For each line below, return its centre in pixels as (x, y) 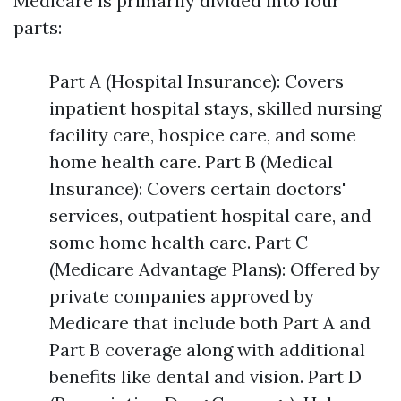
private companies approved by (182, 296)
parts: (38, 27)
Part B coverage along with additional (207, 350)
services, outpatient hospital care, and (210, 215)
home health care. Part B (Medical (191, 162)
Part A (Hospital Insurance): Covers (196, 81)
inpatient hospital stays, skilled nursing (215, 108)
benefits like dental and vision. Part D (205, 376)
